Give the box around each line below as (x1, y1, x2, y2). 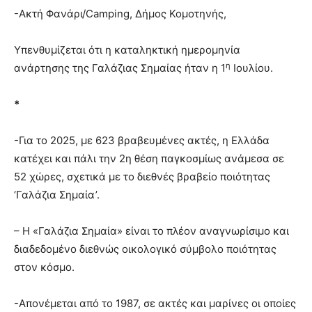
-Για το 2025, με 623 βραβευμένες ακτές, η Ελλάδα (14, 134, 270, 148)
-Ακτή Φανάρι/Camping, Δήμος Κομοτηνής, (14, 7, 226, 21)
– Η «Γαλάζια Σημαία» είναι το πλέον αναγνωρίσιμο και (14, 224, 289, 238)
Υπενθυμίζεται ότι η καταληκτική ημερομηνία (14, 43, 240, 57)
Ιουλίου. (231, 61, 273, 75)
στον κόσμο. (14, 260, 75, 274)
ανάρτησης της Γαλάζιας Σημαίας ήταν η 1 (14, 61, 226, 75)
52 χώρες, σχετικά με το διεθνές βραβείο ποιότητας (14, 170, 270, 184)
